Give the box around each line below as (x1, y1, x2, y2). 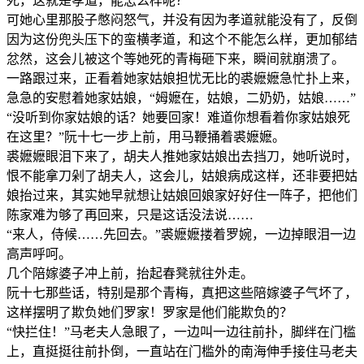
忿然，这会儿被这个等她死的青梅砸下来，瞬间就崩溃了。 (6, 51, 344, 66)
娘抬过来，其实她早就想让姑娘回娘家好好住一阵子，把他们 (6, 188, 357, 202)
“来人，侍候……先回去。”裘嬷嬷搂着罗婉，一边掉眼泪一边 (6, 227, 356, 241)
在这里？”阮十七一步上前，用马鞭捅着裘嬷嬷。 (6, 129, 285, 144)
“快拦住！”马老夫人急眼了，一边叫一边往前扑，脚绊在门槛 (6, 324, 356, 339)
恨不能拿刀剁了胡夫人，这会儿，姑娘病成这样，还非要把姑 (6, 168, 357, 183)
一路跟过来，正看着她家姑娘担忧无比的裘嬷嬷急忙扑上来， (6, 71, 357, 85)
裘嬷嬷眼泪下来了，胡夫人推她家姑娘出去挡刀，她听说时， (6, 149, 357, 163)
